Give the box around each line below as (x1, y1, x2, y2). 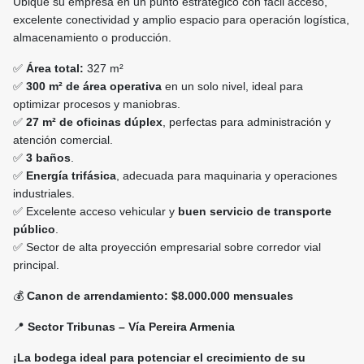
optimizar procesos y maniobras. (13, 97, 180, 111)
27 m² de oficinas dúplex (26, 115, 162, 129)
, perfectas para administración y (162, 115, 331, 129)
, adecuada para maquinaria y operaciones (116, 169, 337, 183)
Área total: (26, 62, 84, 76)
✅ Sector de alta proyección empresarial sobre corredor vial (13, 240, 321, 254)
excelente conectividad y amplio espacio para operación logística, (13, 13, 349, 27)
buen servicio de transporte (178, 205, 331, 219)
